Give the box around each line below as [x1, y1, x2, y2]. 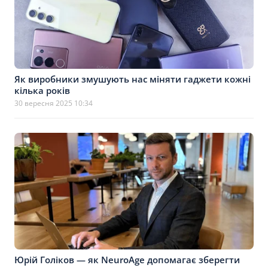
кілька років [14, 84, 70, 96]
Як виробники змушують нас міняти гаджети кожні [14, 73, 251, 85]
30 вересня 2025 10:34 [14, 98, 93, 108]
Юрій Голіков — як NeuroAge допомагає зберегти [14, 254, 240, 266]
